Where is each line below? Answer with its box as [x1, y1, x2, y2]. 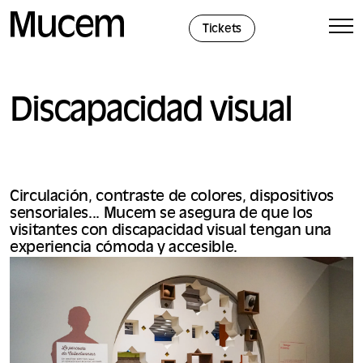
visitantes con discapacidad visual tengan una [10, 224, 331, 239]
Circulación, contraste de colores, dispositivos [10, 190, 335, 205]
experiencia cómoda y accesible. [10, 241, 237, 256]
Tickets [203, 23, 242, 36]
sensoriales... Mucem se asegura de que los [10, 207, 313, 222]
